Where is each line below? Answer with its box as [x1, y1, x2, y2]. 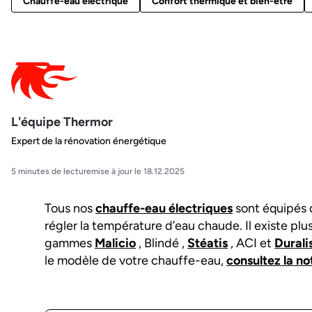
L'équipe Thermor [11, 114, 113, 130]
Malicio [95, 235, 136, 251]
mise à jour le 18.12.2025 [91, 166, 185, 177]
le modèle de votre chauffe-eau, [45, 253, 226, 269]
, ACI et [228, 235, 274, 251]
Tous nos [45, 201, 95, 217]
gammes [45, 235, 95, 251]
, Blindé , [136, 235, 187, 251]
